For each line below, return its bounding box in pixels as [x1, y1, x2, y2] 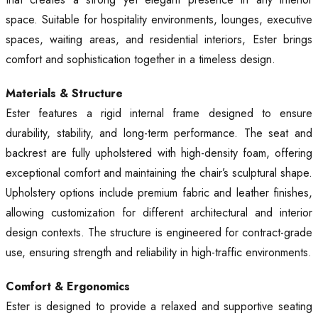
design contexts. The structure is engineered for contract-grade [6, 224, 312, 241]
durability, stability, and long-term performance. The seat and [6, 125, 312, 142]
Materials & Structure [6, 85, 123, 102]
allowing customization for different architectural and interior [6, 204, 312, 221]
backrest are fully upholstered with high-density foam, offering [6, 145, 312, 162]
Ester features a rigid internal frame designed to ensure [6, 105, 312, 122]
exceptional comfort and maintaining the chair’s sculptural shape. [6, 165, 312, 182]
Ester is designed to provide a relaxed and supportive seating [6, 298, 312, 315]
